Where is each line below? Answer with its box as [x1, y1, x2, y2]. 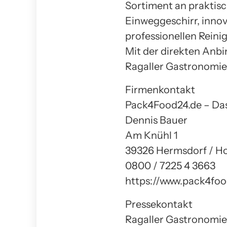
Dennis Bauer [125, 113, 187, 126]
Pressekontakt [125, 198, 193, 210]
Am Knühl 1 [125, 129, 178, 141]
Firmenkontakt [125, 83, 195, 96]
